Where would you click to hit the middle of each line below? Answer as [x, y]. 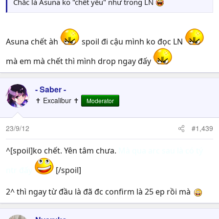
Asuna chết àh [33, 42]
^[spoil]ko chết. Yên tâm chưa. [62, 151]
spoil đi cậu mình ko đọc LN [132, 42]
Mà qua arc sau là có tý [161, 151]
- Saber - [51, 89]
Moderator [100, 101]
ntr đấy [19, 170]
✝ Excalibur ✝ [57, 100]
